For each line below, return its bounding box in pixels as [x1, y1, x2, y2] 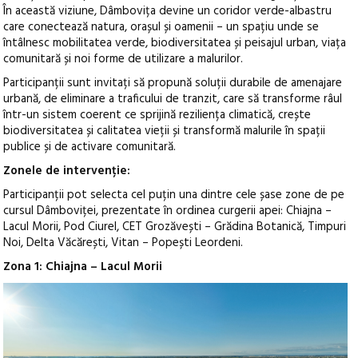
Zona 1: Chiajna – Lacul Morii [3, 257, 163, 277]
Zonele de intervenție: [3, 161, 131, 181]
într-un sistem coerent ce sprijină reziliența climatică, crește [3, 105, 312, 125]
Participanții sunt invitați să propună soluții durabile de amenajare [3, 74, 343, 93]
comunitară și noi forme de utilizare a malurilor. [3, 50, 244, 70]
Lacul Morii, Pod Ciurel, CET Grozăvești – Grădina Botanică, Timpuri [3, 217, 347, 237]
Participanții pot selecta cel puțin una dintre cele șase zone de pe [3, 185, 345, 205]
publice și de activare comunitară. [3, 137, 177, 157]
